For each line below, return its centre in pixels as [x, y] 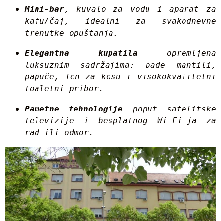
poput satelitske [170, 109]
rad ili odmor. [59, 133]
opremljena [177, 53]
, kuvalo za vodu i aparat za [140, 9]
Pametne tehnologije [74, 109]
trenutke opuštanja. [72, 33]
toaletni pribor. [64, 89]
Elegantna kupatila [81, 53]
